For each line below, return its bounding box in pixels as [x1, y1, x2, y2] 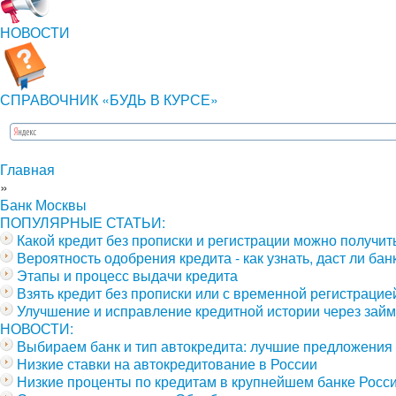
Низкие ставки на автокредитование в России [17, 354, 317, 374]
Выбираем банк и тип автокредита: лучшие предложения [17, 336, 392, 356]
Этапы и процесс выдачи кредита [17, 265, 238, 286]
